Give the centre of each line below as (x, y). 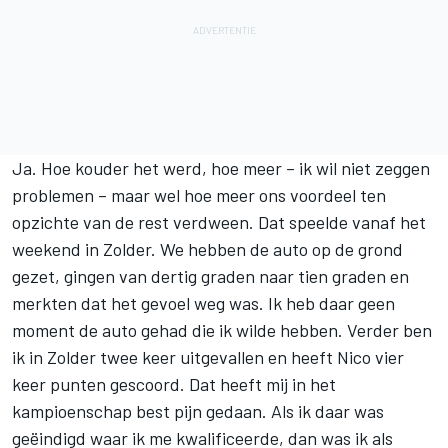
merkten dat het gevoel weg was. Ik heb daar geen (203, 302)
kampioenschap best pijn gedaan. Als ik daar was (198, 410)
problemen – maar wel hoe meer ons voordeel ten (199, 194)
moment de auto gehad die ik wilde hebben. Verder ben (222, 329)
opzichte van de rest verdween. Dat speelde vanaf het (219, 221)
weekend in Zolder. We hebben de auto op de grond (207, 248)
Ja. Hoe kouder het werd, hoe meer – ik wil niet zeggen (221, 167)
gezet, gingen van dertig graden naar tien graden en (210, 275)
